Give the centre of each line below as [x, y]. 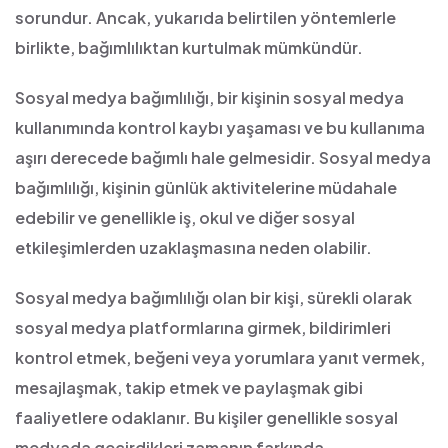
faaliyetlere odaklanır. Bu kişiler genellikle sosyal [206, 417]
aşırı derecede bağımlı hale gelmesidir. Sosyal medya [223, 157]
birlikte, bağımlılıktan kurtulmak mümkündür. [189, 47]
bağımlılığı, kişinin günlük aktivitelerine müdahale [206, 187]
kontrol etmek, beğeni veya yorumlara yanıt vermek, [220, 357]
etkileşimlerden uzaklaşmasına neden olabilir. [193, 247]
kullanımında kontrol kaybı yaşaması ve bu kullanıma [220, 127]
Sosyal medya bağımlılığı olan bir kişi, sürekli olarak [213, 297]
